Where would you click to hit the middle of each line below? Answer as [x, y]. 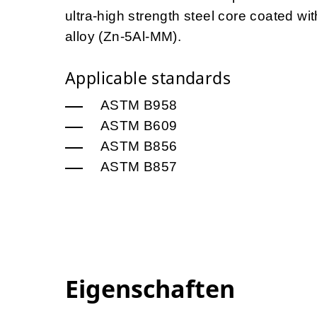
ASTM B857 [139, 167]
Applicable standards [148, 78]
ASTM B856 [139, 146]
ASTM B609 [139, 126]
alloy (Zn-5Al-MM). [123, 37]
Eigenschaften [150, 289]
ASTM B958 [139, 105]
